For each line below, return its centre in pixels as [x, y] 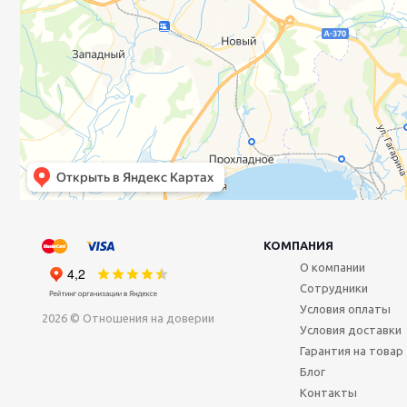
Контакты [328, 393]
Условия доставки [351, 330]
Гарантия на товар [352, 351]
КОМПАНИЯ [298, 246]
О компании [333, 268]
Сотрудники [334, 288]
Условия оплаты [345, 309]
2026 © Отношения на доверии [128, 318]
